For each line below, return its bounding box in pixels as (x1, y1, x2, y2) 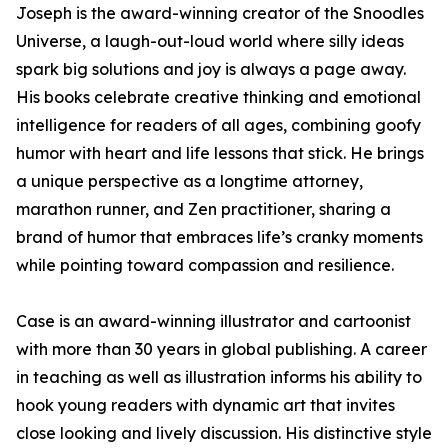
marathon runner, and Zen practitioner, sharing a (16, 199, 391, 220)
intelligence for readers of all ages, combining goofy (16, 115, 421, 136)
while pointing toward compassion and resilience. (16, 255, 394, 276)
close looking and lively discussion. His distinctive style (16, 423, 432, 444)
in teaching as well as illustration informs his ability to (16, 367, 422, 388)
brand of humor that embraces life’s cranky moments (16, 227, 423, 248)
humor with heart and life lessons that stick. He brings (16, 143, 424, 164)
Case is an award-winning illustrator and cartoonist (16, 311, 411, 332)
